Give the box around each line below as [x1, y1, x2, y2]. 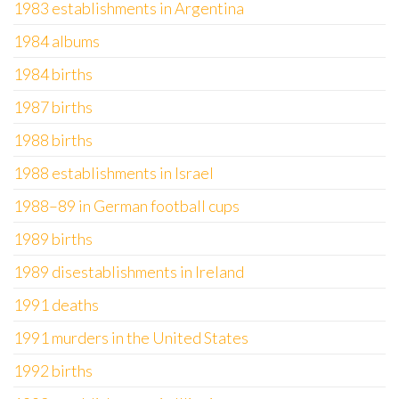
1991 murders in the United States [13, 328, 248, 347]
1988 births [13, 130, 93, 150]
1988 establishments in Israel [13, 163, 214, 183]
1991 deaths [13, 295, 99, 314]
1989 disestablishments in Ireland [13, 262, 244, 281]
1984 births [13, 64, 93, 84]
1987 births [13, 97, 93, 117]
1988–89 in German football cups [13, 196, 240, 216]
